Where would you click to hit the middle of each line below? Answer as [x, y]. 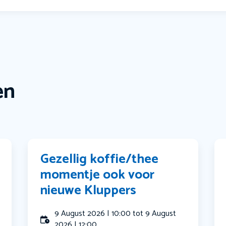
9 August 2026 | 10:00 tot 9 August [116, 214]
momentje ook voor [98, 175]
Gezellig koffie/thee [100, 159]
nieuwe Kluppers [89, 191]
